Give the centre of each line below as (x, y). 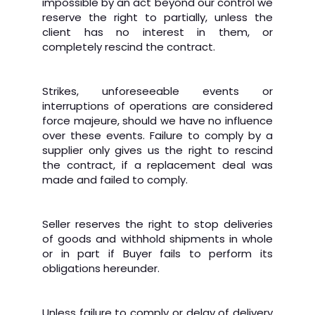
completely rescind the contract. (129, 47)
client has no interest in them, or (157, 32)
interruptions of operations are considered (157, 106)
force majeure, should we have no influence (157, 121)
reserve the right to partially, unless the (157, 17)
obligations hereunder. (101, 268)
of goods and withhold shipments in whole (157, 239)
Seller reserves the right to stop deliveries (157, 224)
